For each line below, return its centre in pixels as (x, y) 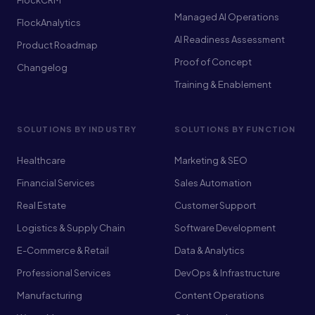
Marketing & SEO (211, 160)
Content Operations (219, 295)
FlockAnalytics (49, 22)
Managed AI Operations (227, 17)
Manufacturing (50, 295)
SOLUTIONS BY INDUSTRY (77, 129)
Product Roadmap (57, 45)
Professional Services (64, 273)
